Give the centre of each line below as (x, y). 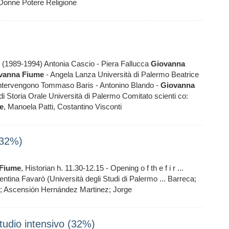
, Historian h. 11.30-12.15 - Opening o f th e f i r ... (102, 168)
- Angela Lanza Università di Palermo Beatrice (121, 74)
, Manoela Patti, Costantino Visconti (63, 107)
